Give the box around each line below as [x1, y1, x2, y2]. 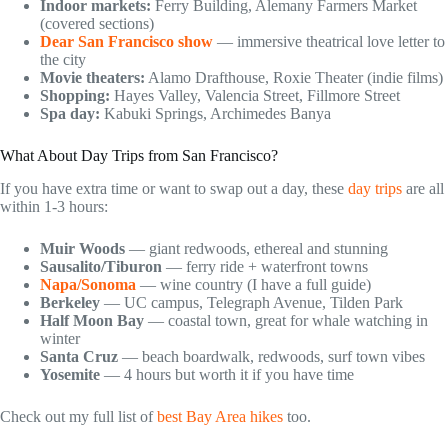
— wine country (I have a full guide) [136, 275, 371, 293]
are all [402, 179, 444, 197]
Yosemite [40, 365, 100, 383]
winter [40, 329, 80, 347]
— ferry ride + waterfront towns [162, 257, 368, 275]
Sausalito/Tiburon [40, 257, 162, 275]
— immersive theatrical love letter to [213, 33, 445, 51]
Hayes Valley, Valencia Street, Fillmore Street [110, 87, 400, 105]
